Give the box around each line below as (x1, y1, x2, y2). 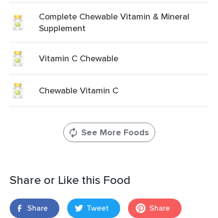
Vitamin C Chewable (39, 52, 118, 64)
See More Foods (81, 126, 149, 139)
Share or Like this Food (10, 171, 130, 188)
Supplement (39, 22, 86, 34)
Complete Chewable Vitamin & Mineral (39, 10, 189, 22)
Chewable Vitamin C (39, 84, 118, 96)
